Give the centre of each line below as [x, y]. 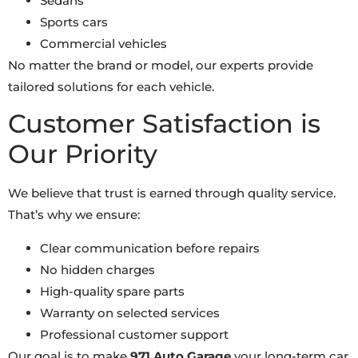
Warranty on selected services [130, 312]
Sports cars [74, 22]
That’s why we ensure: [74, 215]
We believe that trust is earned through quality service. [172, 193]
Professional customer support [134, 334]
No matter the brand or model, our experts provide [161, 65]
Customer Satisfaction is [164, 124]
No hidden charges [97, 269]
